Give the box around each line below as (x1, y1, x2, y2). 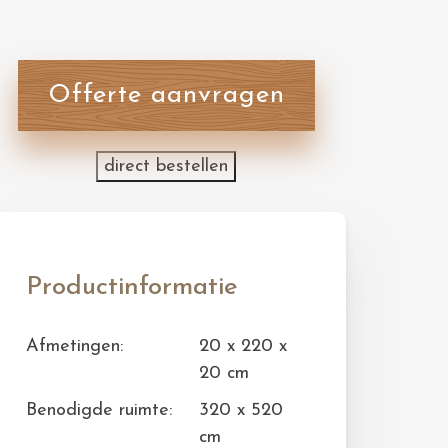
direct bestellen (104, 157, 228, 176)
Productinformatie (26, 274, 238, 301)
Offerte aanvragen (47, 82, 285, 109)
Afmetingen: (26, 337, 123, 356)
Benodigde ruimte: (26, 401, 172, 420)
